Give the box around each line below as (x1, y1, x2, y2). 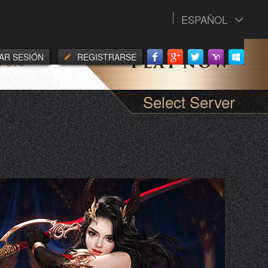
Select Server (142, 90, 235, 112)
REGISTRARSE (77, 51, 136, 63)
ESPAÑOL (181, 12, 227, 27)
